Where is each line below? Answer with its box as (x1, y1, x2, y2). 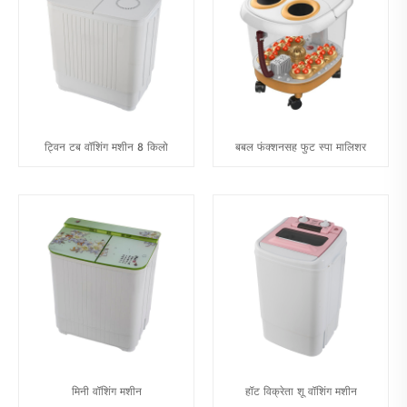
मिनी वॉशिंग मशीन (71, 383, 142, 401)
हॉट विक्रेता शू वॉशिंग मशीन (244, 383, 357, 401)
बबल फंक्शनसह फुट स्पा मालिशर (235, 139, 366, 156)
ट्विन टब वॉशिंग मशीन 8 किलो (45, 139, 168, 156)
